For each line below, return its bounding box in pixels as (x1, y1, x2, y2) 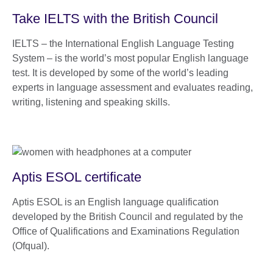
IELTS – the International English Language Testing (12, 38, 234, 49)
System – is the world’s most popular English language (12, 52, 249, 63)
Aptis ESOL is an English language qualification (12, 196, 219, 207)
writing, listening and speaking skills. (12, 96, 170, 107)
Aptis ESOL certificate (12, 169, 145, 185)
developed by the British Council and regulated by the (12, 211, 243, 222)
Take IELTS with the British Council (12, 10, 218, 26)
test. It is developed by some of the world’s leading (12, 67, 229, 78)
